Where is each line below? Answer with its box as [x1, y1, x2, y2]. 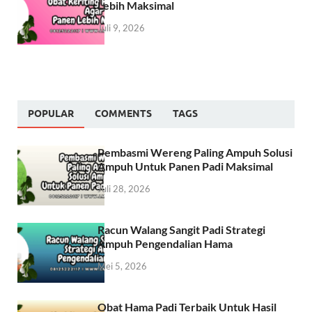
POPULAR [28, 108, 74, 120]
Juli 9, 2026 [97, 22, 145, 33]
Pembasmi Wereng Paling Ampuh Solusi [97, 146, 292, 159]
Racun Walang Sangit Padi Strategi [97, 223, 265, 237]
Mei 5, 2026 [97, 260, 147, 272]
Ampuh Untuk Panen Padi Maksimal [97, 159, 273, 173]
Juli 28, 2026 [97, 182, 150, 194]
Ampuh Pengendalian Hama [97, 237, 233, 251]
